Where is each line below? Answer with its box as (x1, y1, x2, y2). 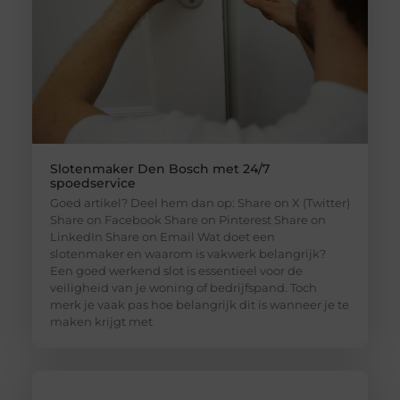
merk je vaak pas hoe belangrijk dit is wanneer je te (49, 297, 349, 312)
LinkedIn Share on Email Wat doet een (49, 229, 275, 245)
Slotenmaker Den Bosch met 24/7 (49, 161, 270, 178)
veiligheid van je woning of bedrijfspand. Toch (49, 280, 317, 296)
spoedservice (49, 175, 136, 192)
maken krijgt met (49, 314, 153, 329)
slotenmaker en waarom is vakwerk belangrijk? (49, 246, 326, 262)
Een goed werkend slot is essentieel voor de (49, 263, 303, 279)
